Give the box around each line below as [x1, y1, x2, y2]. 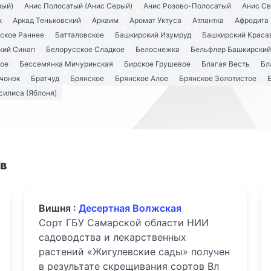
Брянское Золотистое [179, 74, 256, 83]
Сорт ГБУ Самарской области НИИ [39, 217, 209, 229]
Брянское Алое [115, 74, 168, 83]
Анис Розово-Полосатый [143, 1, 231, 11]
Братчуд [31, 74, 59, 83]
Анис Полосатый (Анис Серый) [24, 1, 132, 11]
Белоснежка [135, 45, 180, 54]
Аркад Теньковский [13, 16, 81, 25]
